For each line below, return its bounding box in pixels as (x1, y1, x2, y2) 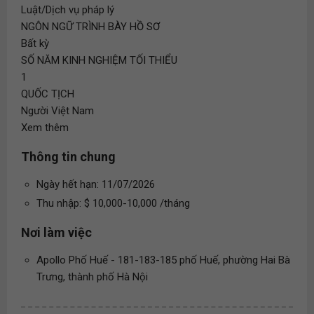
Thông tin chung (21, 149, 116, 164)
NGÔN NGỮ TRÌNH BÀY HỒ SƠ (21, 20, 160, 33)
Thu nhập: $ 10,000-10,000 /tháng (36, 197, 190, 210)
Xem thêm (21, 121, 69, 134)
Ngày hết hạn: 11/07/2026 (36, 178, 155, 191)
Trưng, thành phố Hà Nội (36, 271, 148, 283)
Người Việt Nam (21, 104, 94, 117)
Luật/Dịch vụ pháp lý (21, 4, 114, 16)
